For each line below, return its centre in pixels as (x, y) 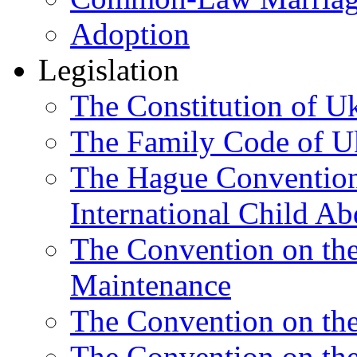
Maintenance (151, 284)
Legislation (109, 69)
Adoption (130, 33)
